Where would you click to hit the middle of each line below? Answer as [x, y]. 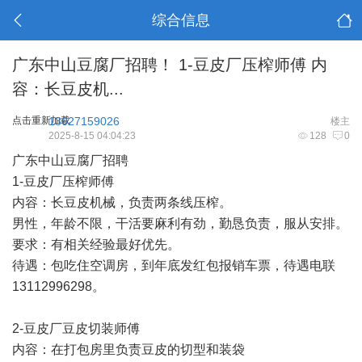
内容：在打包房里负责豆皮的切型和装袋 [128, 349]
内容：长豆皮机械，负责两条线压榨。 [122, 202]
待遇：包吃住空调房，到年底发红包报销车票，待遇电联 [174, 265]
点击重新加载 [41, 120]
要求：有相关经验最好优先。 [96, 244]
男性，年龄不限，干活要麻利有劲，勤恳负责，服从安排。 [180, 223]
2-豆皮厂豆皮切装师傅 [76, 328]
